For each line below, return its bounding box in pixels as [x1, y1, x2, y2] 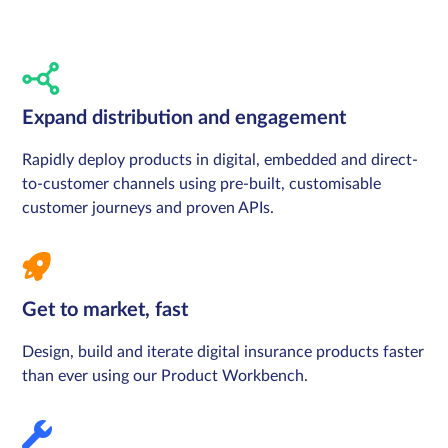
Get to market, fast [22, 300, 189, 321]
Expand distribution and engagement [22, 108, 347, 129]
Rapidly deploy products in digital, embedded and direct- [22, 152, 419, 169]
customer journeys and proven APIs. [22, 200, 275, 217]
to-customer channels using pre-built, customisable [22, 176, 382, 193]
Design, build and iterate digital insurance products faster [22, 344, 425, 361]
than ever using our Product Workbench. [22, 368, 309, 385]
